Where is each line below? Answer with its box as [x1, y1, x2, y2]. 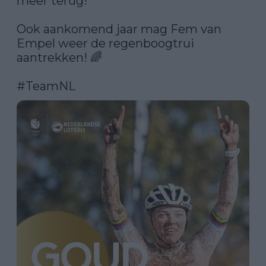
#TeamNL [17, 79, 75, 93]
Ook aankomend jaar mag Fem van [17, 22, 221, 36]
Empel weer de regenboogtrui [17, 36, 194, 50]
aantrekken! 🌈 [17, 50, 102, 65]
